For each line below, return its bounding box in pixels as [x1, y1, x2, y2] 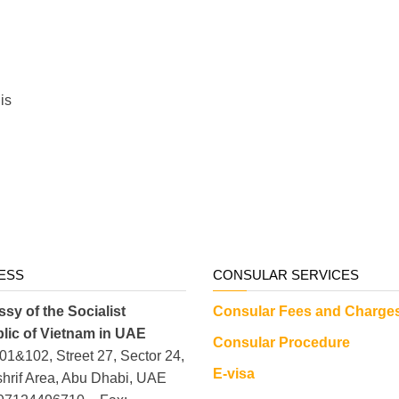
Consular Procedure [213, 334, 350, 350]
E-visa [213, 365, 255, 381]
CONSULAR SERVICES [213, 266, 359, 282]
